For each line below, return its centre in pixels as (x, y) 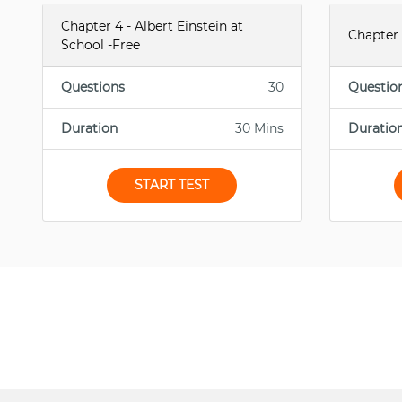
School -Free (100, 44)
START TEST (172, 185)
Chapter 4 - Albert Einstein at (152, 26)
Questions (93, 87)
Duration (89, 128)
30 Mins (259, 128)
